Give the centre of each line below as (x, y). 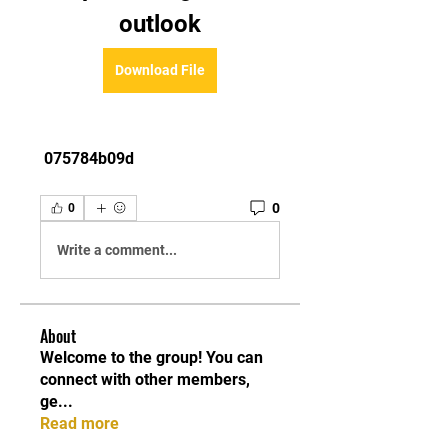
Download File (160, 70)
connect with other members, (145, 379)
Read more (79, 423)
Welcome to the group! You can (151, 357)
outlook (160, 24)
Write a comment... (117, 249)
